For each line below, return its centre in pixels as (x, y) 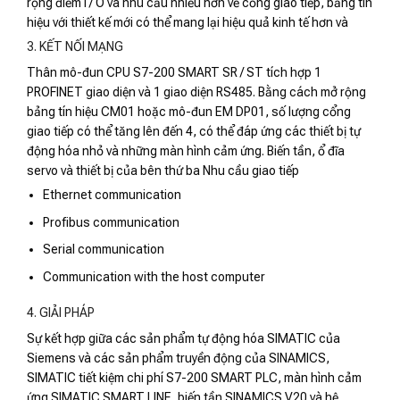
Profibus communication (112, 222)
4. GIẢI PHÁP (61, 312)
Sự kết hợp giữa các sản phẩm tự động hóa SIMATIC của (183, 338)
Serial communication (104, 250)
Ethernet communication (112, 195)
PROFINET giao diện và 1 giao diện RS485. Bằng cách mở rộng (196, 92)
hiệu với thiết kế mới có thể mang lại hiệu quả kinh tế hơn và (187, 23)
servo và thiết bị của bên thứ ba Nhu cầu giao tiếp (163, 171)
